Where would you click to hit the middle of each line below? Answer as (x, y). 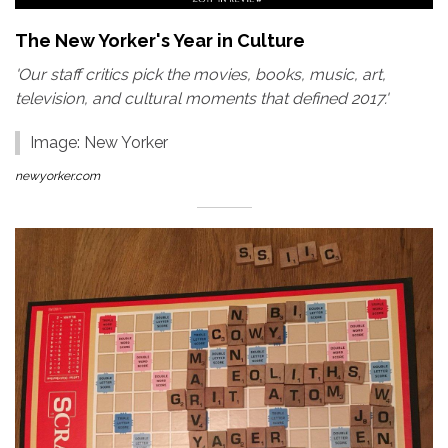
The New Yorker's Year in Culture (160, 41)
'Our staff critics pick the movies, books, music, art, (200, 75)
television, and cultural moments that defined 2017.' (201, 99)
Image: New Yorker (99, 143)
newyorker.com (57, 176)
